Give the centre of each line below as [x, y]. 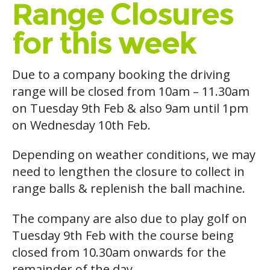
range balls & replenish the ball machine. [129, 189]
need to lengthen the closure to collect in [128, 172]
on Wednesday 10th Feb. [81, 125]
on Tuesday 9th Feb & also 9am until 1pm [130, 108]
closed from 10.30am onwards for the [119, 252]
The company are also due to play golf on [130, 218]
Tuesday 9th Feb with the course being [123, 235]
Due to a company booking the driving [121, 74]
